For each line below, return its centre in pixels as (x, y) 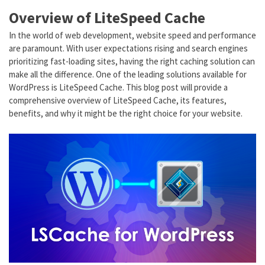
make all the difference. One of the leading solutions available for (128, 75)
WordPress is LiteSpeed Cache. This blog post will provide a (118, 88)
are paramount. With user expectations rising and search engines (128, 49)
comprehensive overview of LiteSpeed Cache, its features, (118, 101)
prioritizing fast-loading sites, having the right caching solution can (132, 62)
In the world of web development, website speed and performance (132, 35)
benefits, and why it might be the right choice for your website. (126, 114)
